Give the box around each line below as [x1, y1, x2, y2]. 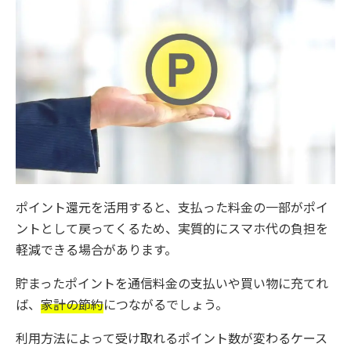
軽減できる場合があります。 [16, 240, 177, 259]
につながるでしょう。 [103, 295, 228, 313]
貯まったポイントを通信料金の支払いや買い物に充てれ [16, 273, 328, 292]
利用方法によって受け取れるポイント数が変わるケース [16, 328, 327, 347]
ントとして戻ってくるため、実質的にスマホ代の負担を [16, 219, 328, 237]
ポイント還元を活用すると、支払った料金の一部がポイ [16, 197, 328, 216]
